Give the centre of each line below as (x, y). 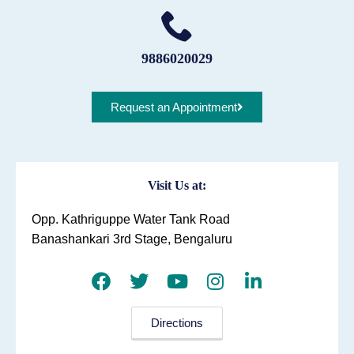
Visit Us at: (177, 185)
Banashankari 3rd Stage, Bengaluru (132, 239)
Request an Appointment (174, 107)
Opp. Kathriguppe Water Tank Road (131, 219)
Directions (177, 322)
